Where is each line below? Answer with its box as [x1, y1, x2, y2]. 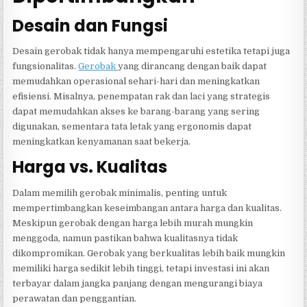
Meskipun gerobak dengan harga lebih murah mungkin [12, 217, 254, 228]
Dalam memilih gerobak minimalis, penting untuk [12, 187, 228, 198]
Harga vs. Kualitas [12, 156, 168, 179]
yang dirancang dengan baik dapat [118, 60, 267, 71]
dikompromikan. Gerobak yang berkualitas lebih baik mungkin [12, 247, 286, 258]
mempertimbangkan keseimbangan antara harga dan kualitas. [12, 202, 282, 213]
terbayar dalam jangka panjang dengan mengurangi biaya [12, 278, 263, 288]
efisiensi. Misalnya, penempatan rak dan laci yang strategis [12, 90, 271, 101]
